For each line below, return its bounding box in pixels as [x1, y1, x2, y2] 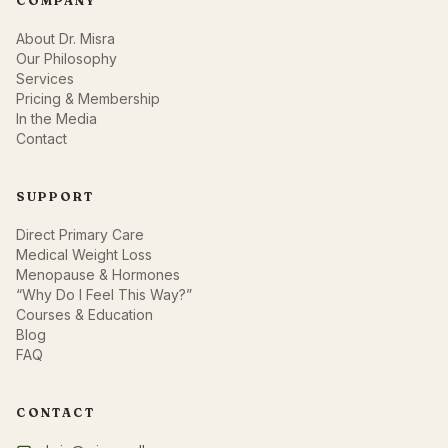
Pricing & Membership [16, 90, 160, 108]
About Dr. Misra [16, 30, 115, 48]
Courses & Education [16, 306, 153, 324]
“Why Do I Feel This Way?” [16, 286, 192, 304]
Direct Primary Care [16, 226, 144, 244]
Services [16, 70, 74, 88]
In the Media [16, 110, 97, 128]
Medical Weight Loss [16, 246, 152, 264]
